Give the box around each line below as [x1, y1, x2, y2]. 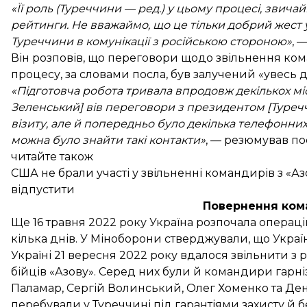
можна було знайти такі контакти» [11, 133, 206, 147]
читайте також [11, 149, 93, 163]
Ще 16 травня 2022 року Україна [11, 215, 196, 229]
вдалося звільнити [180, 248, 288, 262]
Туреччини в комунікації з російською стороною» [11, 34, 292, 48]
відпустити [11, 182, 75, 196]
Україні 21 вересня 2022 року [11, 248, 180, 262]
